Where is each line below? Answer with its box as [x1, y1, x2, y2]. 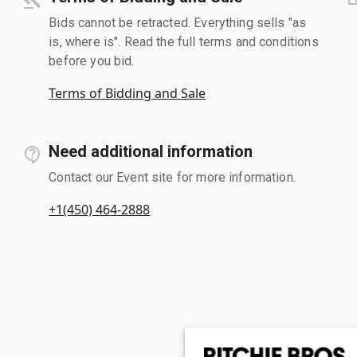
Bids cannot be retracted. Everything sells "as [49, 14, 307, 30]
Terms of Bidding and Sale [49, 84, 206, 102]
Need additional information [49, 141, 253, 161]
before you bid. [49, 53, 135, 69]
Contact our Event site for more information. [49, 169, 296, 185]
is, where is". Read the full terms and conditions [49, 33, 319, 49]
